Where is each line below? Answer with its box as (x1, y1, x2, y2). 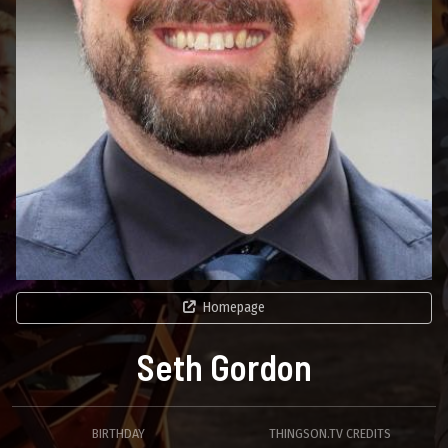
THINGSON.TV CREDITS (269, 425, 391, 442)
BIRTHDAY (91, 425, 145, 442)
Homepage (203, 299, 265, 316)
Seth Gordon (136, 345, 312, 388)
